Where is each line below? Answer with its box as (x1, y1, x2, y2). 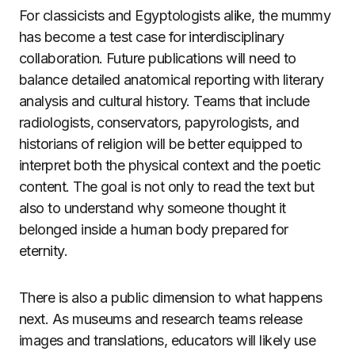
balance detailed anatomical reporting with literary (19, 71, 324, 88)
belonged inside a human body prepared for (19, 221, 288, 238)
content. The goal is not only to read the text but (19, 178, 314, 195)
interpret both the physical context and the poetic (19, 157, 320, 174)
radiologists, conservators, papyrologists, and (19, 114, 300, 131)
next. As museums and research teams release (19, 311, 303, 327)
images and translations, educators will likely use (19, 332, 315, 349)
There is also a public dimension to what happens (19, 289, 323, 306)
